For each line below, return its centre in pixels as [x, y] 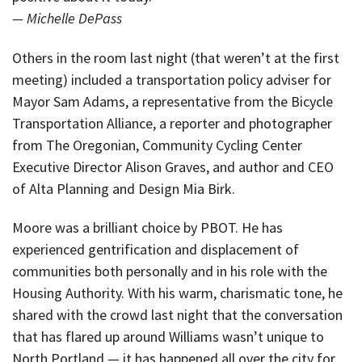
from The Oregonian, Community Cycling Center [157, 145]
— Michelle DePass [67, 19]
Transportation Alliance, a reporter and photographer [172, 123]
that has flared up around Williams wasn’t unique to [168, 337]
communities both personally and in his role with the [170, 271]
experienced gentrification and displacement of [156, 250]
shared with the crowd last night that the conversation [177, 315]
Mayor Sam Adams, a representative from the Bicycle [173, 101]
